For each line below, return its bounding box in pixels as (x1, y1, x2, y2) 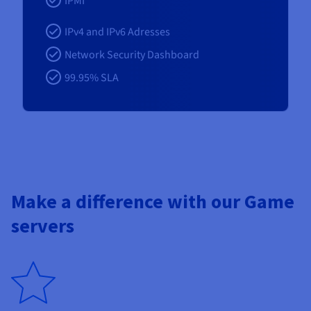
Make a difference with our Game (11, 189, 294, 215)
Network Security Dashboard (65, 47, 199, 63)
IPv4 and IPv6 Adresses (65, 24, 170, 40)
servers (11, 213, 74, 239)
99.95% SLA (65, 70, 119, 86)
